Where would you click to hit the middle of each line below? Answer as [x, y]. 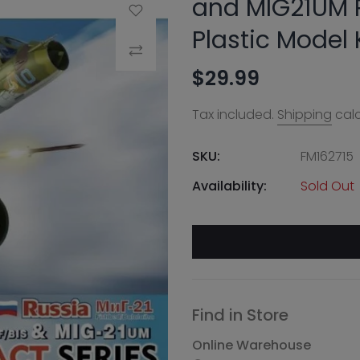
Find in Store [240, 315]
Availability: [229, 186]
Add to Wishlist [157, 10]
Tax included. [235, 115]
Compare [144, 50]
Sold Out [327, 186]
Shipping [305, 115]
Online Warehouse [252, 345]
